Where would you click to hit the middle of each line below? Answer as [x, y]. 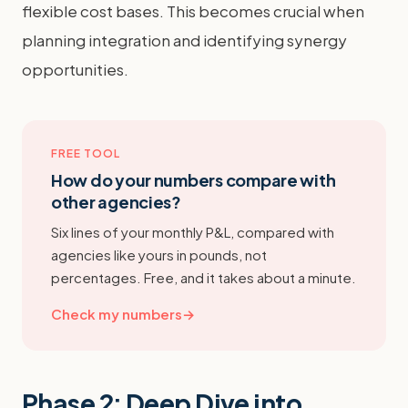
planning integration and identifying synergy [184, 40]
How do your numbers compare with [194, 179]
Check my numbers [117, 313]
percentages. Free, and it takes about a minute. [204, 277]
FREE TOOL [86, 153]
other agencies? [116, 201]
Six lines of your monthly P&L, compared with [193, 231]
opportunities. [75, 69]
